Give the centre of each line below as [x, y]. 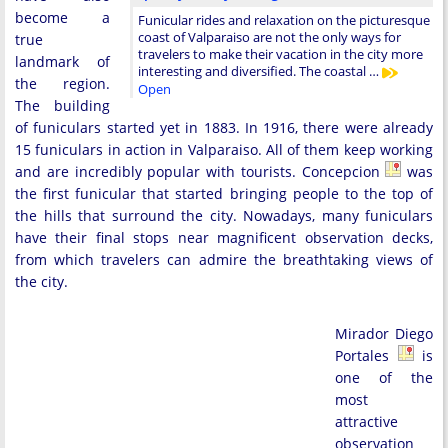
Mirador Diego [384, 333]
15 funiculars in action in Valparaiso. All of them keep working [224, 149]
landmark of [62, 61]
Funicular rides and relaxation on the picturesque [284, 20]
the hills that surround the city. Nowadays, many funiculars [224, 215]
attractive [366, 421]
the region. [62, 83]
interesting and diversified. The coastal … [260, 71]
